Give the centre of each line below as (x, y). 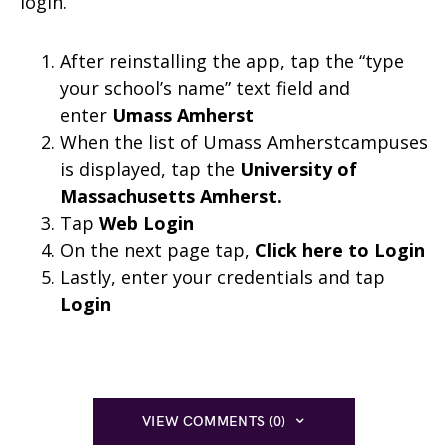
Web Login (146, 222)
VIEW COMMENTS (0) (213, 421)
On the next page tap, (157, 249)
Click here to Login (340, 249)
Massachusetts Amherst (168, 195)
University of (298, 168)
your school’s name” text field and (205, 87)
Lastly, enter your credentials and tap (222, 276)
